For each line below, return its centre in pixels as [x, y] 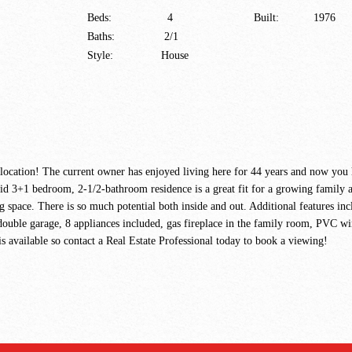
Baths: [101, 37]
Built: [266, 18]
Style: [102, 55]
